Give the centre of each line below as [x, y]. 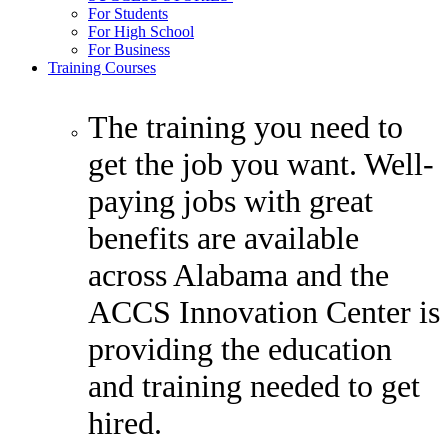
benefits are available [223, 237]
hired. [125, 422]
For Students [128, 13]
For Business [129, 49]
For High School [141, 31]
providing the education [240, 348]
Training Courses [102, 67]
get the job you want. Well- [261, 163]
